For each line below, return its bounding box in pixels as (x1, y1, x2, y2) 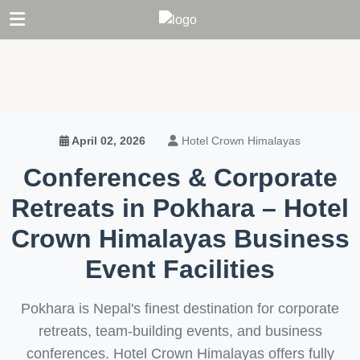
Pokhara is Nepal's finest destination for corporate (21, 301, 339, 317)
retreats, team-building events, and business (38, 323, 322, 339)
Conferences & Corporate (22, 163, 337, 192)
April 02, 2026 (69, 135, 149, 147)
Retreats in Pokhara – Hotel (11, 194, 349, 223)
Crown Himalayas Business (10, 224, 350, 253)
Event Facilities (85, 255, 275, 284)
